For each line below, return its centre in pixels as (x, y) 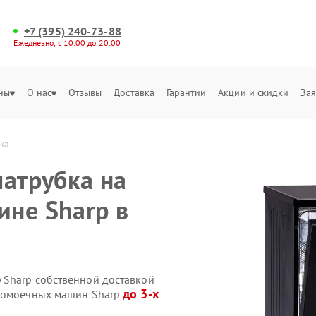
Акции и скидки (254, 92)
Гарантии (186, 92)
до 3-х (141, 294)
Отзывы (85, 92)
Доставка (134, 92)
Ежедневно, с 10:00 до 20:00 (67, 43)
